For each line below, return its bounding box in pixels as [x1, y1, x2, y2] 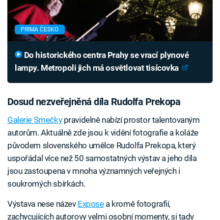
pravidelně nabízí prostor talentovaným [62, 115, 200, 125]
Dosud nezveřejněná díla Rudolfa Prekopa [7, 95, 181, 108]
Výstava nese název [7, 199, 78, 209]
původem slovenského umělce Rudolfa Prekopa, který [7, 140, 196, 151]
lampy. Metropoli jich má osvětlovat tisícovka [15, 62, 181, 73]
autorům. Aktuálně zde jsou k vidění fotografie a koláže [7, 128, 198, 138]
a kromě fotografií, [104, 199, 171, 209]
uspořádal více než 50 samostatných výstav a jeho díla [7, 153, 197, 164]
